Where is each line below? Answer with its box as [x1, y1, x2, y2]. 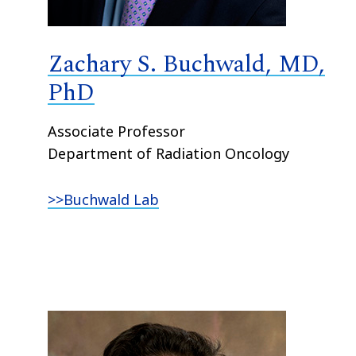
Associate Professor [48, 121, 186, 141]
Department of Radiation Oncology [48, 143, 290, 163]
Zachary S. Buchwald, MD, [48, 45, 326, 83]
